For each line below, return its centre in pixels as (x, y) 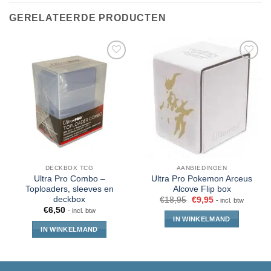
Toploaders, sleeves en (69, 189)
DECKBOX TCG (69, 168)
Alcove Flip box (202, 189)
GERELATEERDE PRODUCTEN (88, 18)
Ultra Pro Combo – (69, 179)
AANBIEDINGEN (202, 168)
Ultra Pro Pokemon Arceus (202, 179)
